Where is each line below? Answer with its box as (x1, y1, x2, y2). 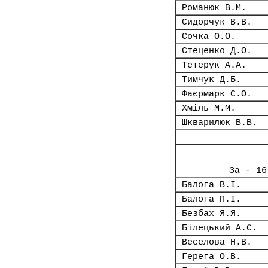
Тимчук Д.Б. (182, 75, 241, 84)
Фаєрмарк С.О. (182, 89, 252, 99)
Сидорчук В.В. (182, 17, 252, 27)
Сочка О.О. (182, 32, 236, 41)
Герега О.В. (182, 252, 241, 261)
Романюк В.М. (182, 3, 246, 13)
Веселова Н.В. (182, 237, 252, 247)
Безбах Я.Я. (182, 209, 241, 218)
